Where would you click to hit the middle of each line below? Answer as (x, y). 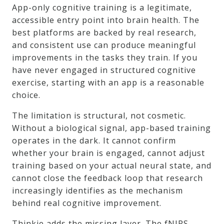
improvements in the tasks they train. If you (105, 58)
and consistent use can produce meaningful (104, 45)
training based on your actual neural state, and (112, 166)
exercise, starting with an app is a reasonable (108, 83)
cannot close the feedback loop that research (107, 178)
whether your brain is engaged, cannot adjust (108, 153)
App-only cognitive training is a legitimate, (102, 8)
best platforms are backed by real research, (104, 33)
